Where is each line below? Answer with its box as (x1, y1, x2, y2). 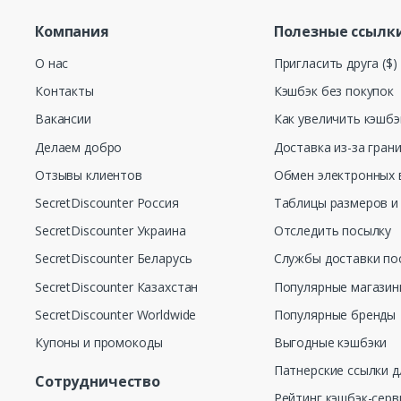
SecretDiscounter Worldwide (34, 305, 197, 323)
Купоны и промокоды (34, 334, 163, 352)
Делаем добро (34, 138, 123, 156)
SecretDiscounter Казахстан (34, 277, 199, 295)
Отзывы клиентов (34, 166, 142, 183)
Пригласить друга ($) (273, 54, 397, 72)
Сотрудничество (34, 371, 160, 392)
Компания (34, 21, 109, 41)
